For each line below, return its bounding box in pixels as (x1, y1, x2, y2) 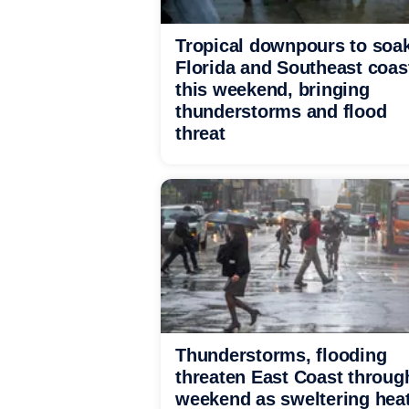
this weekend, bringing (175, 79, 370, 100)
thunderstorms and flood (175, 101, 387, 121)
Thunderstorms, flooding (175, 345, 387, 365)
